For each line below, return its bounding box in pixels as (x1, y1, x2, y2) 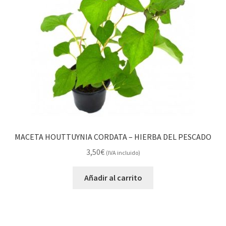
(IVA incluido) (105, 149, 140, 157)
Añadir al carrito (84, 173, 142, 183)
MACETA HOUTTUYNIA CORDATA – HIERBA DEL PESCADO (15, 131, 211, 142)
